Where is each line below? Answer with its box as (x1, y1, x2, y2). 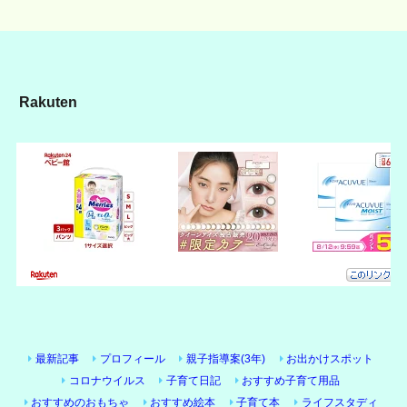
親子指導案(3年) (185, 353, 265, 365)
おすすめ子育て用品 (241, 375, 340, 387)
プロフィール (99, 353, 165, 365)
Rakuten (19, 93, 78, 110)
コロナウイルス (68, 375, 145, 387)
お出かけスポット (286, 353, 374, 365)
